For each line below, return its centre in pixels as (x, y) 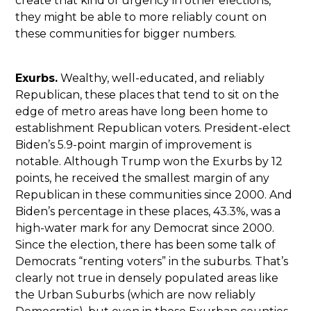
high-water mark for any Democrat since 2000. (145, 228)
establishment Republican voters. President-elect (153, 128)
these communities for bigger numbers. (126, 33)
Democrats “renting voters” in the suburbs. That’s (152, 261)
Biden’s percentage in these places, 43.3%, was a (148, 211)
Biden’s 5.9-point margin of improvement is (134, 144)
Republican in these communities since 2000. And (154, 194)
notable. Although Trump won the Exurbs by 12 (149, 161)
